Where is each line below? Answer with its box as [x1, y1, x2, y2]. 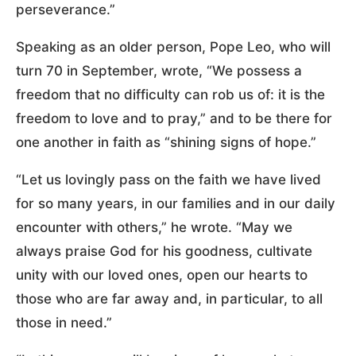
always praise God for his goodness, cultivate [16, 242, 312, 259]
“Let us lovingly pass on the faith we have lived [16, 171, 321, 188]
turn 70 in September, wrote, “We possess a [16, 62, 302, 79]
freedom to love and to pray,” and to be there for [16, 110, 332, 126]
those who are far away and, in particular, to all [16, 290, 323, 307]
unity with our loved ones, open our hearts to [16, 266, 308, 283]
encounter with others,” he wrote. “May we [16, 219, 292, 235]
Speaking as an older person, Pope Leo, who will [16, 38, 331, 55]
